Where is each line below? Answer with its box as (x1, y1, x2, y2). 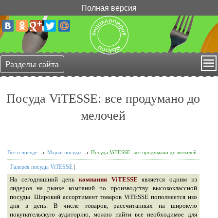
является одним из (137, 175, 197, 183)
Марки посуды (47, 149, 81, 155)
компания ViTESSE (78, 175, 138, 183)
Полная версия (81, 2, 137, 13)
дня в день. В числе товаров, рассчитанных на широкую (10, 201, 197, 209)
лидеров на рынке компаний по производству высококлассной (10, 184, 197, 192)
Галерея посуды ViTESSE (10, 163, 73, 170)
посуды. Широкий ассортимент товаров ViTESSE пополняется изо (10, 193, 197, 200)
